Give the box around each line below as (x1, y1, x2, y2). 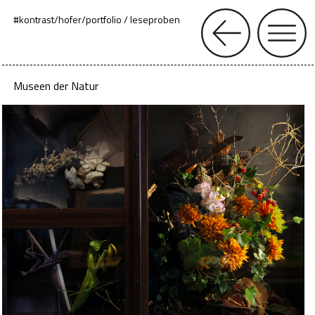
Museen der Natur (13, 77, 98, 94)
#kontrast (13, 12, 54, 27)
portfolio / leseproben (86, 12, 180, 27)
